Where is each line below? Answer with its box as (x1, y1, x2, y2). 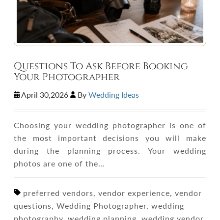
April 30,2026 (19, 90, 70, 99)
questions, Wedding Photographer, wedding (14, 201, 185, 210)
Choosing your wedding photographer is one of (14, 120, 206, 130)
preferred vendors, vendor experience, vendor (20, 188, 202, 197)
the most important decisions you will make (14, 133, 206, 142)
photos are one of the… (14, 159, 105, 168)
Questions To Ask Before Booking (14, 60, 189, 73)
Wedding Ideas (88, 90, 139, 99)
